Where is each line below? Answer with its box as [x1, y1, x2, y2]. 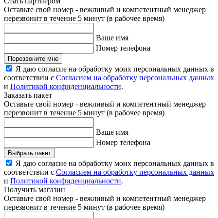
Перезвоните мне [8, 55, 58, 63]
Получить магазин [4, 185, 65, 194]
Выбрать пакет [8, 149, 51, 157]
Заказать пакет [4, 91, 52, 100]
